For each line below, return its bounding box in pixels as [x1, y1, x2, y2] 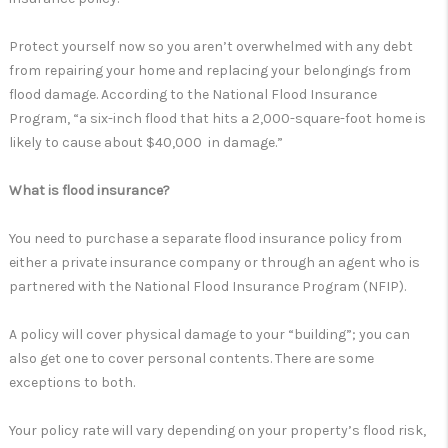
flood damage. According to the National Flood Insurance [9, 86, 377, 104]
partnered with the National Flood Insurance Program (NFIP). [9, 278, 406, 296]
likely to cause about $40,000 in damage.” [9, 134, 283, 152]
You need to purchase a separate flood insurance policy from [9, 230, 402, 248]
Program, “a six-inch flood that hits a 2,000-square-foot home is [9, 110, 426, 128]
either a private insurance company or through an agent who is [9, 254, 420, 272]
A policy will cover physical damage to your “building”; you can [9, 326, 410, 344]
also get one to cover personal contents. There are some [9, 350, 374, 368]
